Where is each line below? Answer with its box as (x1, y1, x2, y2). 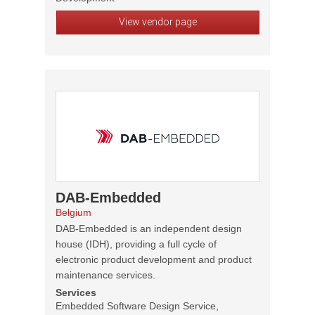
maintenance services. (56, 269, 155, 281)
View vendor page (118, 16, 197, 27)
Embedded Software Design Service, (56, 300, 219, 311)
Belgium (56, 207, 91, 218)
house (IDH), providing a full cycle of (56, 238, 217, 250)
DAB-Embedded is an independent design (56, 223, 242, 234)
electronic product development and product (56, 254, 252, 265)
